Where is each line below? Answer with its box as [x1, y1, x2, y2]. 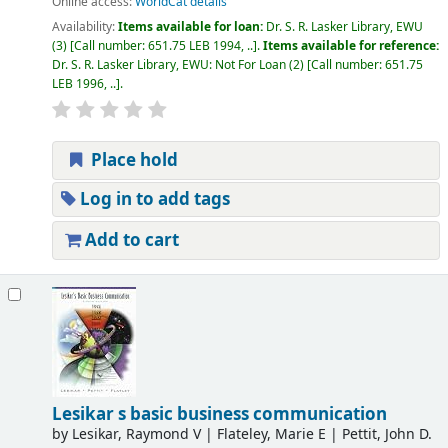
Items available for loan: [117, 17, 266, 36]
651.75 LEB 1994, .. [147, 36, 253, 55]
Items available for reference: [262, 36, 439, 55]
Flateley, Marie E [216, 423, 326, 445]
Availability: [51, 17, 118, 36]
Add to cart [80, 227, 179, 253]
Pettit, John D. [341, 423, 432, 445]
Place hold [86, 147, 178, 173]
